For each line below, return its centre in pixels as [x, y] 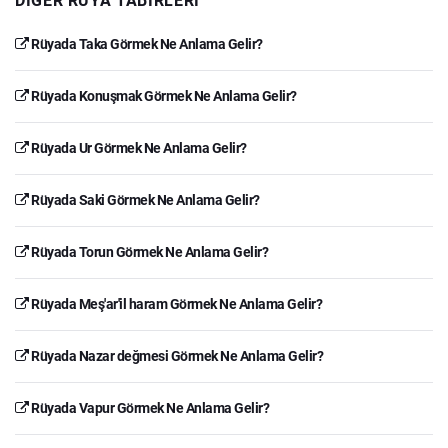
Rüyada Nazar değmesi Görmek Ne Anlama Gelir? [175, 355]
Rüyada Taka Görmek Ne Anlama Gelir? [145, 43]
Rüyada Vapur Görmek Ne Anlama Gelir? [148, 407]
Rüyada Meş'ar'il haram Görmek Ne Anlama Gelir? [175, 303]
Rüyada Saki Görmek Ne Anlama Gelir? [144, 199]
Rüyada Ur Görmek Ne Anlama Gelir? [137, 147]
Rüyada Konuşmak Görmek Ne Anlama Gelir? [162, 95]
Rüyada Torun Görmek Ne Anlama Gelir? [148, 251]
